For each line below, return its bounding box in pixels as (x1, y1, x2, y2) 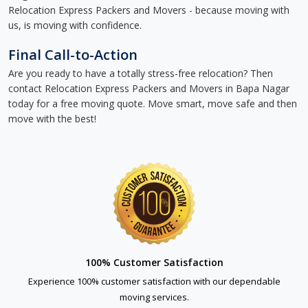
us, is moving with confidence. (8, 19, 142, 32)
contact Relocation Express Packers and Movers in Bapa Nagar (8, 82, 289, 95)
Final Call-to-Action (8, 45, 137, 64)
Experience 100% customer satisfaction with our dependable (27, 275, 280, 287)
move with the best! (8, 112, 96, 125)
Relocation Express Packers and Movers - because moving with (8, 3, 289, 16)
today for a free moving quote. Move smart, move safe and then (8, 97, 297, 110)
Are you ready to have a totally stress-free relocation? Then (8, 67, 273, 80)
